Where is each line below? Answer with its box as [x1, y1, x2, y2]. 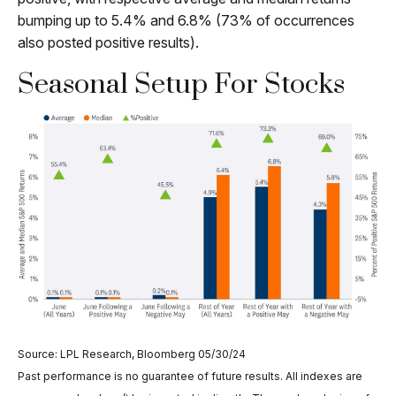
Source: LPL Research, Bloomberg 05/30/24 [18, 347, 246, 362]
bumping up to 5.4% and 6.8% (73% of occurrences [18, 11, 354, 29]
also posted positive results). [18, 33, 202, 51]
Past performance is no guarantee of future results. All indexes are [18, 369, 362, 384]
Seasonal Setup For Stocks [18, 66, 345, 102]
